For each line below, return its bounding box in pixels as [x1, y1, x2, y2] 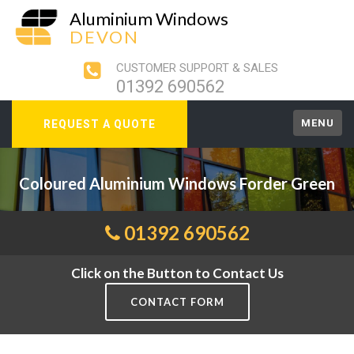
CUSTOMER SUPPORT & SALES [115, 61, 278, 75]
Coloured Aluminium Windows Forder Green [19, 174, 335, 193]
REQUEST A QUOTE [43, 118, 156, 130]
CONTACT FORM [130, 296, 224, 308]
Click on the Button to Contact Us [63, 265, 291, 281]
